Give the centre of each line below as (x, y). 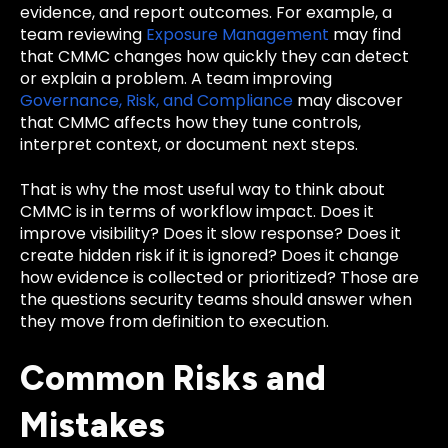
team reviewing (83, 35)
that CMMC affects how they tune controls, (190, 123)
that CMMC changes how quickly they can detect (214, 57)
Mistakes (92, 425)
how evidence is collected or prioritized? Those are (219, 277)
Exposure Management (237, 35)
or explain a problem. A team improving (176, 79)
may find (365, 35)
